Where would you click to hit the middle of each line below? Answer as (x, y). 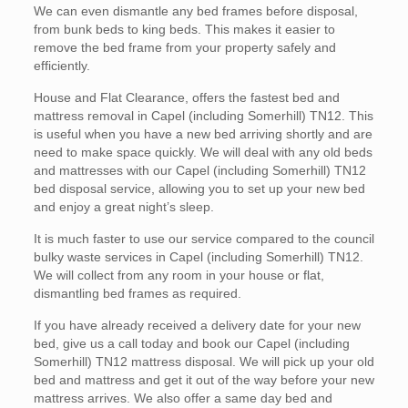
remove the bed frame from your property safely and (184, 47)
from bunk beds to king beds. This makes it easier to (184, 29)
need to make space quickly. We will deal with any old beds (203, 152)
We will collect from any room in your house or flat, (178, 275)
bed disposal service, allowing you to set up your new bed (199, 189)
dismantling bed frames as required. (137, 293)
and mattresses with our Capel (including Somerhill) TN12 (199, 170)
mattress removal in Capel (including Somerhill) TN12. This (203, 116)
